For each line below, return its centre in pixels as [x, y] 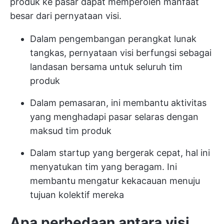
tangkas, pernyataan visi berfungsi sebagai [121, 53]
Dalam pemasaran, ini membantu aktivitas [118, 103]
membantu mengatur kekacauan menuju [115, 181]
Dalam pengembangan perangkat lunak [113, 39]
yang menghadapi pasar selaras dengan [114, 117]
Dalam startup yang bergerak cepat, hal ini [120, 153]
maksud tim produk [71, 131]
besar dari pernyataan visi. [66, 16]
